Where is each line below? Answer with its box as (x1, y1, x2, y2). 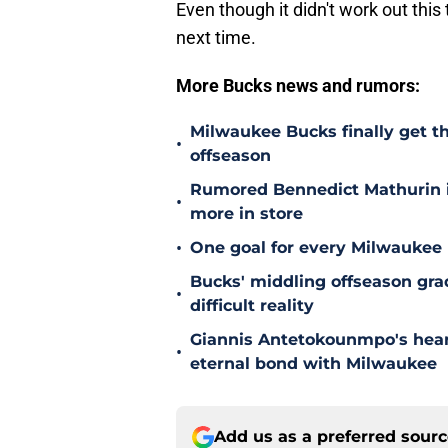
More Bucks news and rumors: (176, 75, 420, 97)
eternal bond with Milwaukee (190, 354, 437, 374)
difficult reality (190, 296, 314, 316)
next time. (176, 27, 256, 49)
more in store (190, 204, 303, 224)
